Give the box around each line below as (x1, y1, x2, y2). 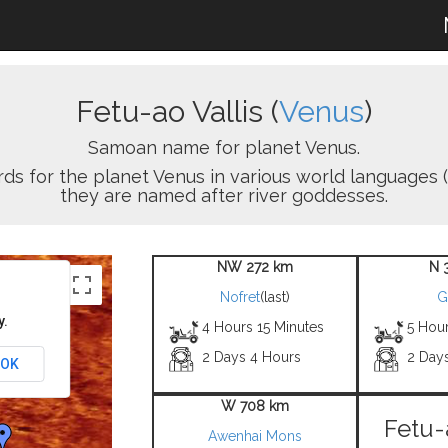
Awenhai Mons (207, 428, 302, 444)
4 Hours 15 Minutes (202, 319, 325, 335)
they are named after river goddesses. (60, 185, 388, 206)
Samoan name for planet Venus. (88, 137, 360, 158)
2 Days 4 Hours (202, 349, 302, 365)
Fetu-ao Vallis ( (76, 94, 279, 129)
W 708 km (220, 398, 289, 414)
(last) (259, 289, 290, 305)
